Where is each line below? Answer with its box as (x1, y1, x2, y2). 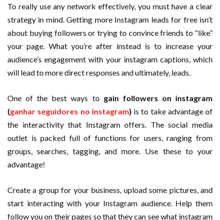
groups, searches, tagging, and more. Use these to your (7, 146, 213, 156)
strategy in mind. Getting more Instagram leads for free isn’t (7, 14, 213, 24)
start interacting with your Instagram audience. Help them (7, 198, 213, 208)
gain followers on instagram (103, 93, 213, 103)
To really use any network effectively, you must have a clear (7, 1, 213, 11)
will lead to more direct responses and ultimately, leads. (7, 67, 191, 77)
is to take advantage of (131, 106, 213, 116)
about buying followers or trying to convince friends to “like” (7, 27, 213, 37)
